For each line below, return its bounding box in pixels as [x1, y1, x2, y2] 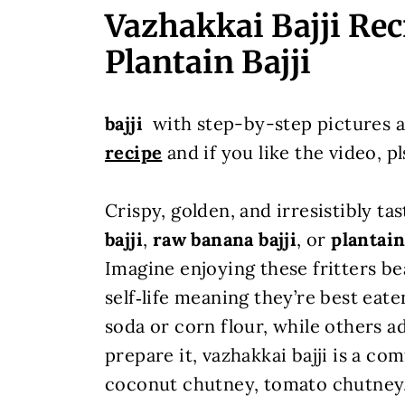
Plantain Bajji [104, 43, 311, 81]
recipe [104, 141, 163, 164]
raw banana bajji [152, 228, 297, 250]
